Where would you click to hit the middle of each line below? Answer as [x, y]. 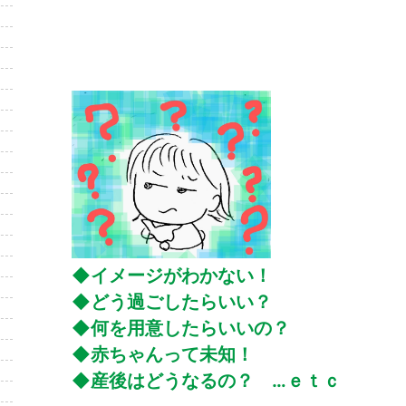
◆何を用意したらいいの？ [181, 329]
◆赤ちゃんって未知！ [163, 355]
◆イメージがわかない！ [172, 276]
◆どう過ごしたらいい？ [172, 302]
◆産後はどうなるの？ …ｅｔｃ [206, 381]
